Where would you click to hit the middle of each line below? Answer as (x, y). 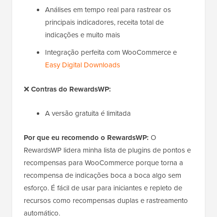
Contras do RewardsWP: (71, 89)
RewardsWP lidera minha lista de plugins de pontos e (107, 150)
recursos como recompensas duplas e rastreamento (106, 201)
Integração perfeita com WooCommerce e (111, 53)
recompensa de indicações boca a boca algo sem (102, 176)
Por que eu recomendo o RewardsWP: (86, 138)
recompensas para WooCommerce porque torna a (103, 163)
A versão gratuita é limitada (88, 114)
